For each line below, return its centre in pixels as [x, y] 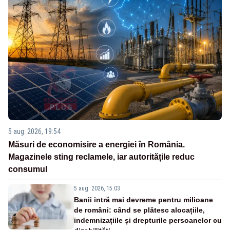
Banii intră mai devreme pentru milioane [143, 199]
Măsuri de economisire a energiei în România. [97, 144]
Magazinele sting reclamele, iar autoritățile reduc [101, 157]
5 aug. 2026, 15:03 [97, 188]
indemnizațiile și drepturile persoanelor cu [148, 220]
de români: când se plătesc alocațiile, [139, 210]
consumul [28, 169]
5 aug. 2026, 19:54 [34, 131]
